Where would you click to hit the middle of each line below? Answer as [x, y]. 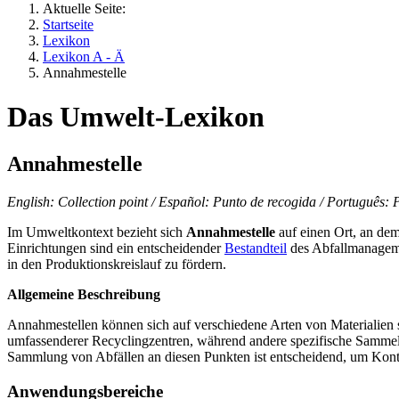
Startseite [68, 25]
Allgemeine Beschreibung [84, 295]
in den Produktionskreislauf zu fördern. [117, 265]
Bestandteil [256, 248]
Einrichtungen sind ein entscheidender [116, 248]
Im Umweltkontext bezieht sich [97, 232]
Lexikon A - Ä [84, 57]
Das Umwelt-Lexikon [136, 116]
